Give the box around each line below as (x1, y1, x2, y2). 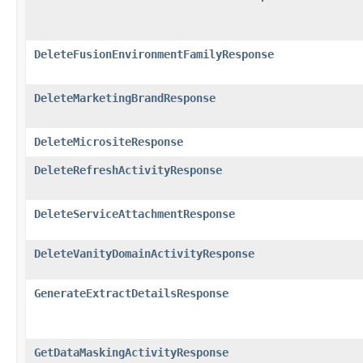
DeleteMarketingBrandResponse (34, 91, 216, 105)
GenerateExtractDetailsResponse (34, 286, 228, 300)
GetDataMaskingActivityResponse (34, 345, 228, 359)
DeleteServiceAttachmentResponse (34, 207, 235, 220)
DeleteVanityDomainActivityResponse (34, 246, 254, 260)
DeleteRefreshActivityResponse (34, 163, 222, 177)
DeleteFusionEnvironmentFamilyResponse (34, 47, 274, 61)
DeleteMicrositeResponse (34, 135, 183, 148)
